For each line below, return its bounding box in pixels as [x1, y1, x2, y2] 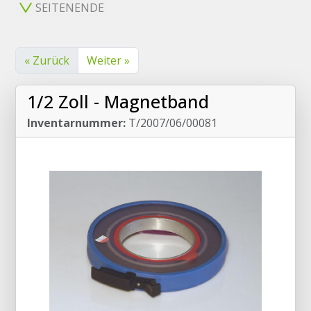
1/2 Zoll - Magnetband [27, 90, 209, 113]
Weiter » [87, 53, 130, 68]
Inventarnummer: [27, 115, 126, 131]
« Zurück [24, 53, 69, 68]
